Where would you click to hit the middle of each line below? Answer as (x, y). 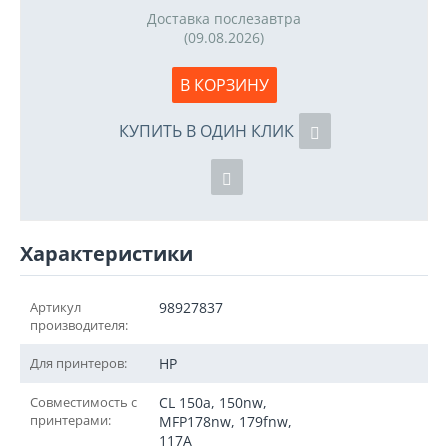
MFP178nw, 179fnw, (225, 421)
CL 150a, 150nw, (213, 402)
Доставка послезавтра (224, 18)
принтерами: (70, 420)
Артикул (55, 307)
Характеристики (106, 253)
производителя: (79, 325)
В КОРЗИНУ (224, 85)
